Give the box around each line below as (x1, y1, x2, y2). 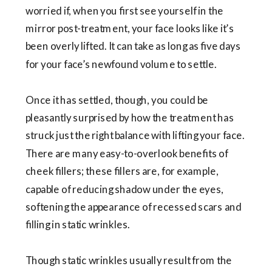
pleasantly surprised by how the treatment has (25, 111, 234, 124)
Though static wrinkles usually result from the (25, 254, 233, 267)
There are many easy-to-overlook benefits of (25, 147, 228, 160)
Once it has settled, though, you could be (25, 93, 208, 106)
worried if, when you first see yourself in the (25, 4, 224, 17)
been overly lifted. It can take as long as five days (25, 39, 241, 53)
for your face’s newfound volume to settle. (25, 58, 217, 71)
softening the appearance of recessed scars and (25, 200, 242, 214)
